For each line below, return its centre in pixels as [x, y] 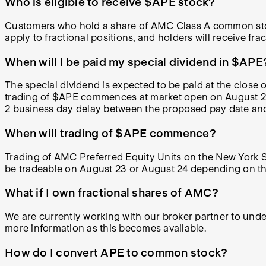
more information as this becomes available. [105, 229]
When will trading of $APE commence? [110, 133]
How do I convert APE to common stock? [116, 252]
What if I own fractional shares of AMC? [112, 193]
